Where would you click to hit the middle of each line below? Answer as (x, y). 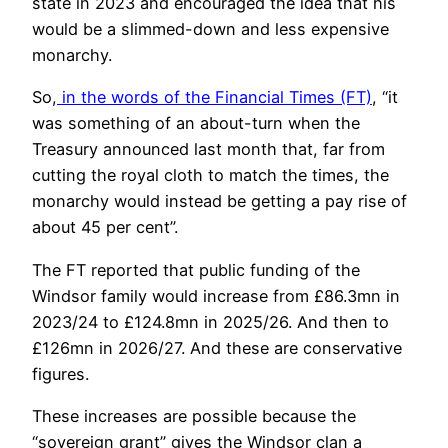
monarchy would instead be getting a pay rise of (219, 201)
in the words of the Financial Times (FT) (214, 97)
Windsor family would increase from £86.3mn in (216, 295)
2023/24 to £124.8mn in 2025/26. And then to (210, 321)
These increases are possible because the (194, 415)
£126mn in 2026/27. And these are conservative (217, 347)
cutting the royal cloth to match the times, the (210, 175)
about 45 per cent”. (105, 227)
